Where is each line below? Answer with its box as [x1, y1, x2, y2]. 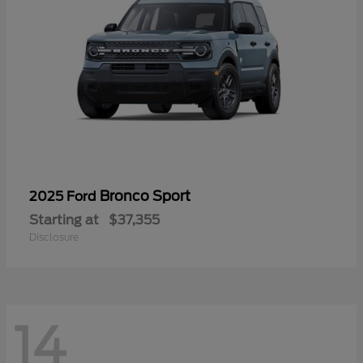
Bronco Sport [100, 187, 190, 204]
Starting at [29, 211, 99, 228]
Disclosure [29, 230, 79, 243]
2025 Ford [29, 188, 100, 204]
